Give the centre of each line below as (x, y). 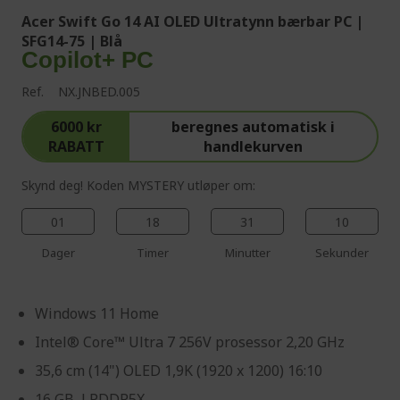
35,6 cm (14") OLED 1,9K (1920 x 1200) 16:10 (179, 370)
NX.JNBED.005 (99, 91)
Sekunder (342, 252)
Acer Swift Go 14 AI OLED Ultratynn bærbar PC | (192, 21)
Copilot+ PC (87, 59)
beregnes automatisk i (253, 126)
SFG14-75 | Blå (72, 41)
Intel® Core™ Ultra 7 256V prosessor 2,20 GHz (190, 342)
